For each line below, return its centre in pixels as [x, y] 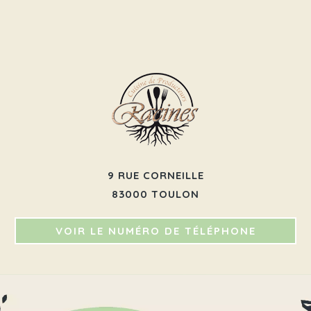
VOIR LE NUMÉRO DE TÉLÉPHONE [155, 230]
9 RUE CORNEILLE [155, 175]
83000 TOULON [155, 194]
